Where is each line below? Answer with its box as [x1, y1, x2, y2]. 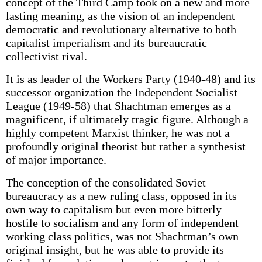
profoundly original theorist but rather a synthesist [5, 140, 246, 153]
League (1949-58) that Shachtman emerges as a [5, 99, 231, 112]
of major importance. [5, 153, 106, 166]
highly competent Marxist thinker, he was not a [5, 126, 230, 139]
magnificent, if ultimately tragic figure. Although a [5, 113, 249, 126]
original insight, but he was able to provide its [5, 243, 224, 256]
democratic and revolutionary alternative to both [5, 23, 236, 36]
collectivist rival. [5, 50, 87, 63]
